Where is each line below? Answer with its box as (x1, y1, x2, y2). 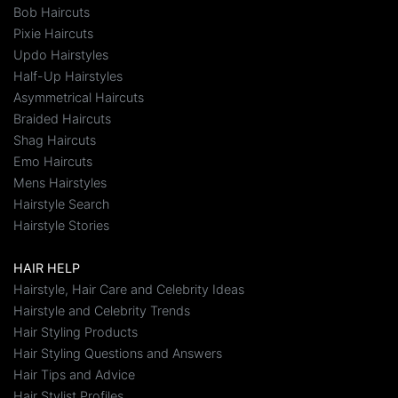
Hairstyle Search (13, 196, 109, 212)
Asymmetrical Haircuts (13, 90, 144, 106)
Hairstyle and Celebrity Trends (13, 303, 190, 319)
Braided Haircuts (13, 111, 111, 127)
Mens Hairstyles (13, 175, 107, 191)
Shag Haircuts (13, 132, 96, 148)
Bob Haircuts (13, 4, 90, 20)
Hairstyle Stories (13, 218, 109, 234)
